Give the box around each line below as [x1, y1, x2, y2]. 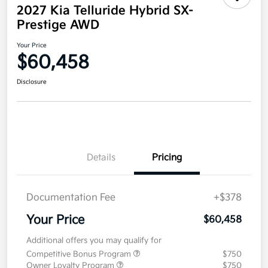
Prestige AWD [17, 18, 99, 33]
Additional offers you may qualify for [26, 236, 162, 246]
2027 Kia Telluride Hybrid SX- [17, 4, 193, 19]
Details [87, 152, 115, 164]
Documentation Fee [26, 192, 115, 204]
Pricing [152, 152, 182, 164]
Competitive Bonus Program [26, 249, 133, 260]
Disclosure [17, 78, 47, 86]
